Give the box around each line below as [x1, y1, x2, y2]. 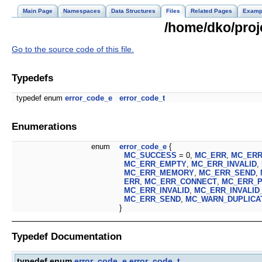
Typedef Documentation [12, 230, 122, 243]
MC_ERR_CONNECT [144, 177, 217, 187]
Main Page [23, 8, 53, 14]
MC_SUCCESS [124, 151, 177, 160]
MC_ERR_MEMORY [124, 168, 194, 178]
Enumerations [12, 120, 77, 132]
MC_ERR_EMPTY [124, 160, 187, 169]
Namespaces [63, 8, 101, 14]
